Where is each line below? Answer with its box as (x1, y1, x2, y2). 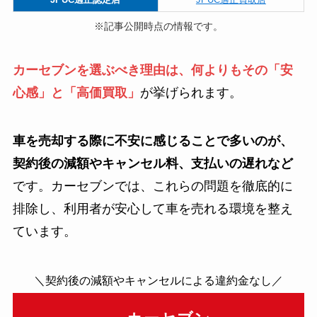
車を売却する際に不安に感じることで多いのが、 (12, 134, 293, 148)
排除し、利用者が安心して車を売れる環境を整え (12, 202, 293, 216)
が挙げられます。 (139, 86, 242, 100)
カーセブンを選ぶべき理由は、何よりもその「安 (12, 63, 293, 78)
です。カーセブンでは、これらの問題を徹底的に (12, 179, 293, 193)
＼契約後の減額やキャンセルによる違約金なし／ (34, 273, 283, 287)
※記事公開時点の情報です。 (94, 21, 223, 33)
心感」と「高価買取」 (12, 86, 140, 100)
